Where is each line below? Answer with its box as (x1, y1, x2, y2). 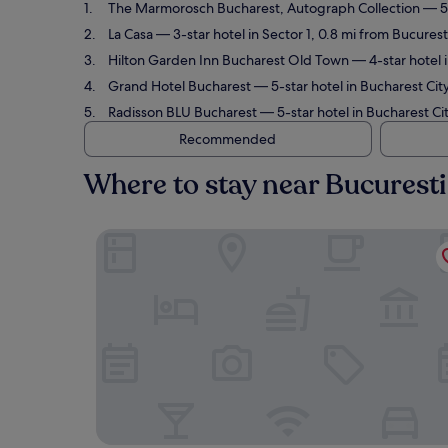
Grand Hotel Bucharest (108, 77, 251, 95)
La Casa (108, 25, 153, 43)
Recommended (178, 130, 276, 148)
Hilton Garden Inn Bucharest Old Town (108, 51, 349, 69)
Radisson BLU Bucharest (108, 103, 257, 121)
